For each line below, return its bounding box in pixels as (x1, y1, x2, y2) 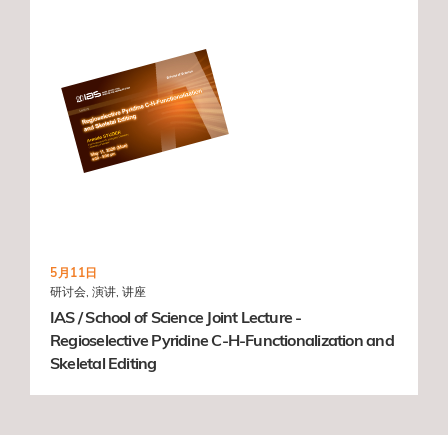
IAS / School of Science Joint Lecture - (50, 306, 302, 327)
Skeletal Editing (50, 352, 157, 373)
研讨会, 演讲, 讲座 (50, 283, 146, 299)
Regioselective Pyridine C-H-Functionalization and (50, 329, 394, 350)
